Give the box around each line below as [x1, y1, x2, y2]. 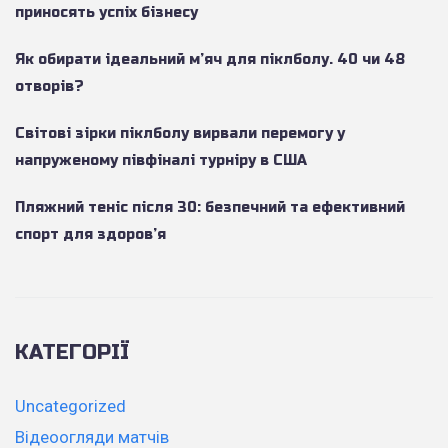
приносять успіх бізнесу [15, 3, 198, 21]
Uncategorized [15, 395, 126, 416]
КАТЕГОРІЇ [15, 339, 130, 365]
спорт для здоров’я [15, 225, 166, 243]
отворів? [15, 77, 84, 95]
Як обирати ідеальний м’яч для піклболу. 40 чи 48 [15, 50, 405, 68]
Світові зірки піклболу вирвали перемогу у [15, 124, 345, 142]
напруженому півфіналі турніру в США [15, 151, 307, 169]
